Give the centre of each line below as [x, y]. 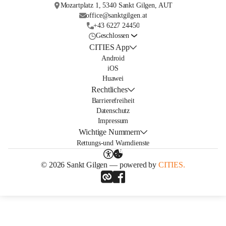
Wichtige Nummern [109, 132]
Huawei [113, 79]
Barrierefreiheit [113, 101]
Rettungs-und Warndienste [113, 143]
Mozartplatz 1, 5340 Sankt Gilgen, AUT [117, 6]
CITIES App [109, 47]
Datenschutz [113, 111]
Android [113, 59]
